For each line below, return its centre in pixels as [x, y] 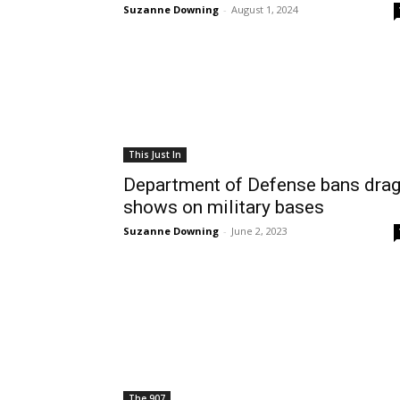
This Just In [155, 154]
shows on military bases [224, 207]
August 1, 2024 [265, 9]
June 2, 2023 [259, 231]
